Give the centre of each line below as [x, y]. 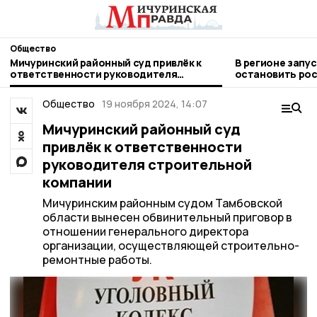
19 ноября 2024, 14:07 [155, 104]
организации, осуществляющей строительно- [171, 246]
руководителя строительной [147, 165]
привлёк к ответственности [142, 147]
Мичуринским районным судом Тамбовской [162, 203]
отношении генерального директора [145, 231]
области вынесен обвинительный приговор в [167, 217]
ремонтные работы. [97, 260]
